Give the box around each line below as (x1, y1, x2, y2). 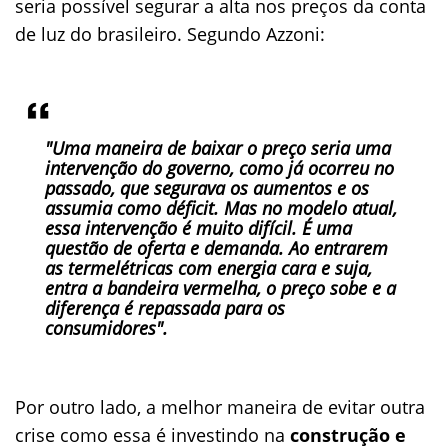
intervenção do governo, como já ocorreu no (45, 156, 394, 180)
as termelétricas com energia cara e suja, (45, 256, 372, 280)
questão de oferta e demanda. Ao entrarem (45, 236, 388, 260)
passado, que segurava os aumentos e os (45, 176, 369, 200)
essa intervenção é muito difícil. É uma (45, 216, 352, 240)
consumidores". (45, 316, 168, 340)
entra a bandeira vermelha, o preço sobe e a (45, 276, 396, 300)
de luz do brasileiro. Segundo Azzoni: (15, 22, 325, 46)
